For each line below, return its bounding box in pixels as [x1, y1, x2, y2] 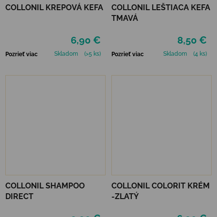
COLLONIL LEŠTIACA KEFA [111, 2, 210, 12]
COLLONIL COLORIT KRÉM [111, 181, 210, 190]
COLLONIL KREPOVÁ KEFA [5, 2, 103, 12]
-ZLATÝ [111, 191, 139, 201]
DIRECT [5, 191, 33, 201]
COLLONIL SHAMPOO [5, 181, 85, 190]
